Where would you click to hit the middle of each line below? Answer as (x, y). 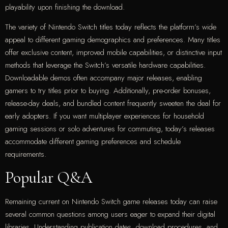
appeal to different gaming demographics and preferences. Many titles (113, 40)
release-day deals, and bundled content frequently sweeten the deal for (113, 104)
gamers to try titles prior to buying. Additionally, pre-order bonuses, (108, 91)
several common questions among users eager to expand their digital (110, 215)
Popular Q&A (49, 178)
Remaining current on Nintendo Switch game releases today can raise (111, 202)
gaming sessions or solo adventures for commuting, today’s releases (110, 129)
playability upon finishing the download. (65, 7)
